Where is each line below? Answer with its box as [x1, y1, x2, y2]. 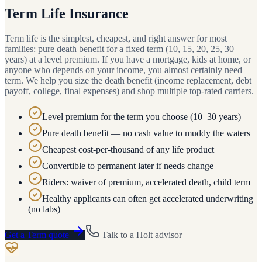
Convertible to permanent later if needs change [42, 160, 213, 171]
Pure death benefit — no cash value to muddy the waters [42, 127, 250, 138]
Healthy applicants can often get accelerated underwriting [42, 193, 253, 204]
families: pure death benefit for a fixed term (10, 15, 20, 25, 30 [5, 43, 234, 54]
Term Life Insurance [5, 5, 129, 21]
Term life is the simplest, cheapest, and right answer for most [5, 33, 227, 43]
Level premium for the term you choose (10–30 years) [42, 111, 241, 122]
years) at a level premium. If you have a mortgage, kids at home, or [5, 54, 251, 64]
